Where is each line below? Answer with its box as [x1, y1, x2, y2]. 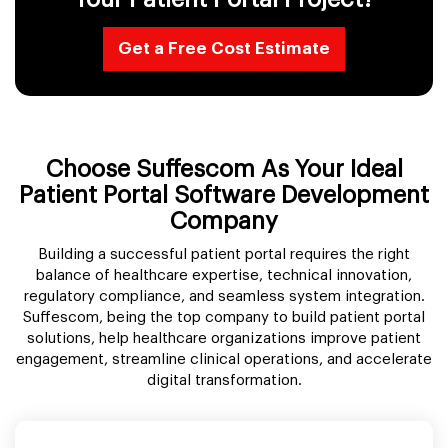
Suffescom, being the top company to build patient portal [23, 309, 425, 325]
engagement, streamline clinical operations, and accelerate [16, 351, 432, 367]
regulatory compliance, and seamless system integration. [23, 288, 425, 304]
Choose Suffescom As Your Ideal [45, 156, 403, 181]
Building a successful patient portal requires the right [38, 246, 410, 262]
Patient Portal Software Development [19, 182, 429, 207]
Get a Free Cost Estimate [118, 39, 330, 57]
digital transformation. [146, 372, 302, 388]
